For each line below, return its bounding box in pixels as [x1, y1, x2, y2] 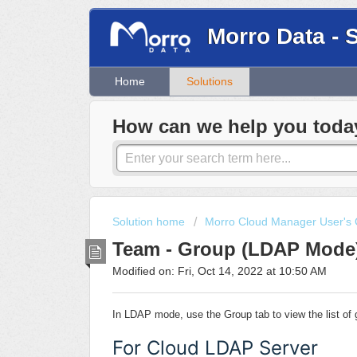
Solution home [112, 215, 188, 229]
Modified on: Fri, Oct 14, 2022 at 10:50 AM [112, 264, 327, 277]
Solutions [186, 75, 233, 88]
